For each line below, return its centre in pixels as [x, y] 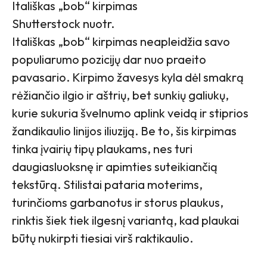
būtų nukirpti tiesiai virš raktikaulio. [103, 238]
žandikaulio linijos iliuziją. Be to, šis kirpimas [124, 131]
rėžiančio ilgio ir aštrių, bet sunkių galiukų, [120, 95]
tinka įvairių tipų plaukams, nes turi [102, 149]
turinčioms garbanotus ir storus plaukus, [118, 203]
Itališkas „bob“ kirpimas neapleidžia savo [121, 42]
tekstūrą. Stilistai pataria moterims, [107, 185]
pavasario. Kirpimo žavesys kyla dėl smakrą [128, 77]
